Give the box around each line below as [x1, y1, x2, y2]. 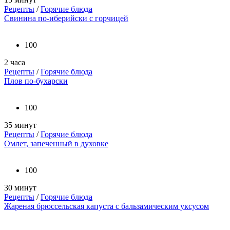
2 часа [4, 58, 25, 67]
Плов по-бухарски [4, 76, 68, 86]
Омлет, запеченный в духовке [4, 139, 108, 148]
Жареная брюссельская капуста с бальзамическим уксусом [4, 202, 209, 211]
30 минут [4, 183, 36, 193]
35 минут [4, 121, 36, 130]
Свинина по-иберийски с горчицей [4, 14, 128, 23]
